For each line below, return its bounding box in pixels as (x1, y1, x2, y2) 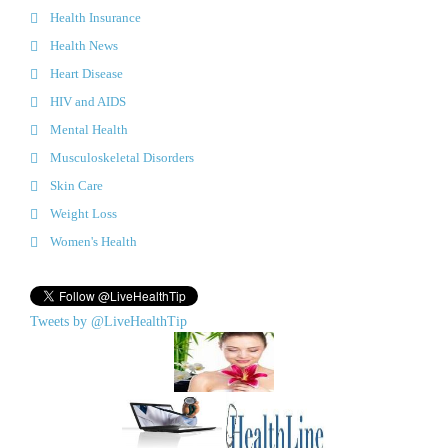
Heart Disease (50, 65, 123, 81)
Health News (50, 37, 118, 53)
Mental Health (50, 121, 128, 137)
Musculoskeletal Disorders (50, 149, 194, 165)
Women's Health (50, 233, 137, 249)
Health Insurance (50, 9, 141, 25)
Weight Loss (50, 205, 117, 221)
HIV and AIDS (50, 93, 126, 109)
